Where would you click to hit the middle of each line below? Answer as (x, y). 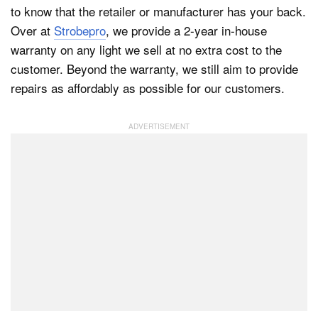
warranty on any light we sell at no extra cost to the (146, 50)
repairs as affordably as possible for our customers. (148, 88)
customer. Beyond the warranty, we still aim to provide (154, 69)
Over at (32, 31)
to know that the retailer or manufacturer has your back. (158, 11)
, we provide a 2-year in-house (186, 31)
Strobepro (80, 31)
